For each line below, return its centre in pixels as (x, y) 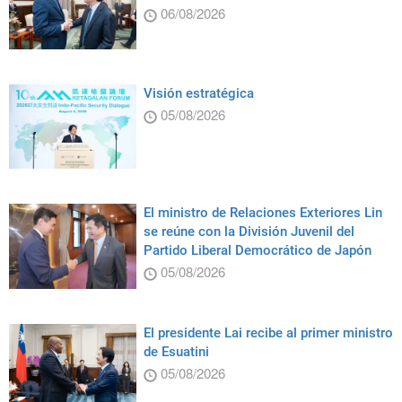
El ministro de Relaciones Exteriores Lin (262, 213)
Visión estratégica (198, 93)
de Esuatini (176, 351)
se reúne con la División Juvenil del (249, 232)
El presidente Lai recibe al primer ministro (268, 332)
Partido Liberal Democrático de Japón (257, 251)
